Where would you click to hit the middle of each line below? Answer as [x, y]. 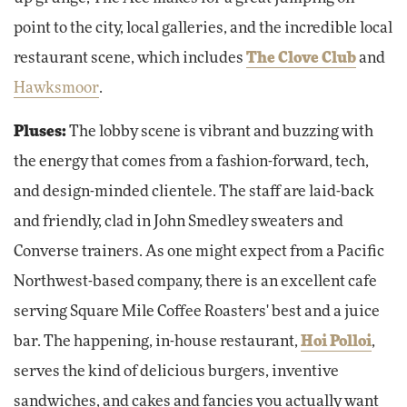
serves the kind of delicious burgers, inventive [176, 372]
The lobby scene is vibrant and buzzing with [220, 132]
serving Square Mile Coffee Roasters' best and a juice [197, 312]
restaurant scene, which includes [130, 59]
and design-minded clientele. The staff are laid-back [194, 192]
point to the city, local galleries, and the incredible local [203, 29]
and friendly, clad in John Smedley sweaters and [179, 222]
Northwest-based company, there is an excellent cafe [195, 282]
